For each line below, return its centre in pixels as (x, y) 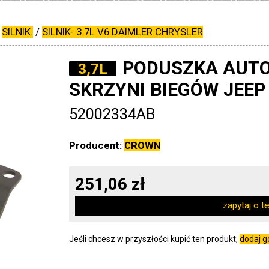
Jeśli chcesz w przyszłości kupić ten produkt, (155, 239)
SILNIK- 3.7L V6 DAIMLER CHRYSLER (123, 32)
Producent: (97, 145)
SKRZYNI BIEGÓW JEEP (168, 90)
